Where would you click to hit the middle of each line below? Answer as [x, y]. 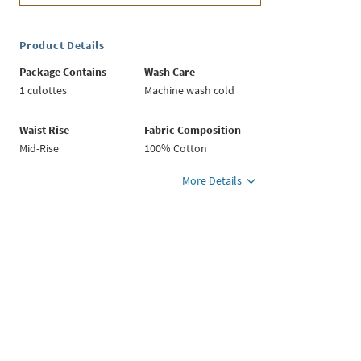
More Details [212, 181]
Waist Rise [45, 130]
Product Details [62, 46]
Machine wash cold [190, 91]
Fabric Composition [193, 130]
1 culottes [44, 91]
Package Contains [63, 72]
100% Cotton [176, 149]
